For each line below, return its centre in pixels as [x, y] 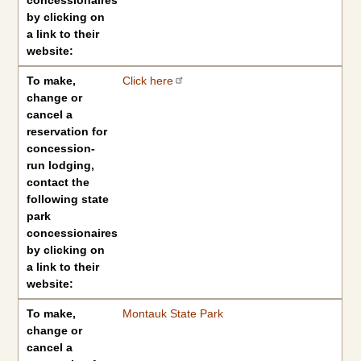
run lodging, [61, 165]
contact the [58, 182]
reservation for [67, 131]
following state [68, 199]
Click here [147, 81]
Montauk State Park [172, 313]
